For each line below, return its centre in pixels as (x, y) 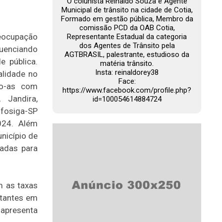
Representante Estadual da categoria (127, 37)
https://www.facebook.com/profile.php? (127, 90)
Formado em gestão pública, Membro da (127, 19)
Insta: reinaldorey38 (127, 72)
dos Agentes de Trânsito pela (127, 46)
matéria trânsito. (127, 63)
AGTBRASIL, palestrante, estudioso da (127, 55)
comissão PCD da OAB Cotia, (127, 28)
